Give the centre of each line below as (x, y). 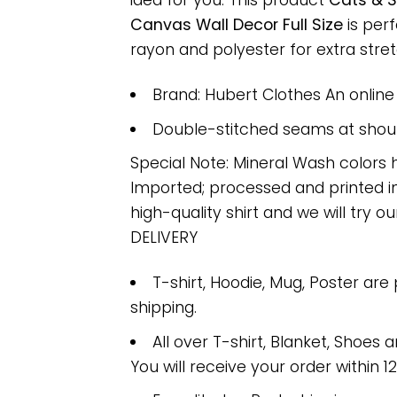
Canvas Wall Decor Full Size (237, 25)
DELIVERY (164, 238)
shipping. (163, 308)
